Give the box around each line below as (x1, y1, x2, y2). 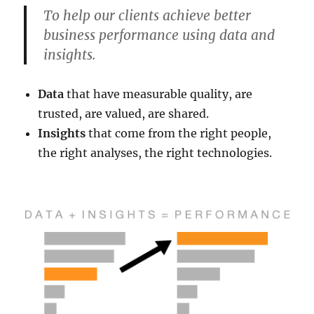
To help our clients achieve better (43, 7, 252, 24)
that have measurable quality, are (64, 87, 253, 101)
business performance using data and (43, 27, 275, 43)
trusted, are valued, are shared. (38, 107, 210, 121)
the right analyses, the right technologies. (38, 146, 273, 160)
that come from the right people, (86, 126, 272, 140)
